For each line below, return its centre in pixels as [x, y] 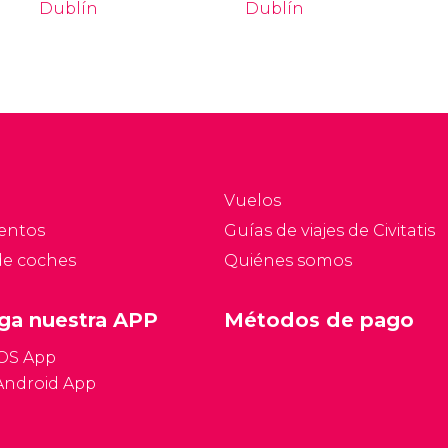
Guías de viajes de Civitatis [329, 230]
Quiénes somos [288, 260]
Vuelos [252, 200]
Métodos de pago [319, 320]
